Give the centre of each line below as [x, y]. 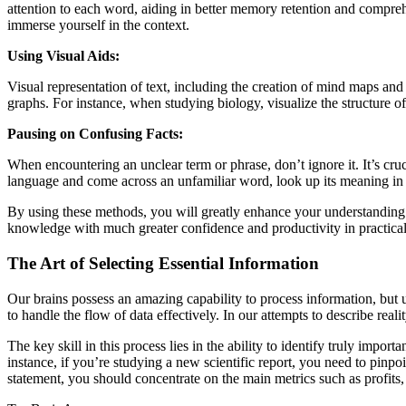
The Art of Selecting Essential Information [163, 263]
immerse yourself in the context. [98, 25]
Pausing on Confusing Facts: [95, 134]
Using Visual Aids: [63, 56]
